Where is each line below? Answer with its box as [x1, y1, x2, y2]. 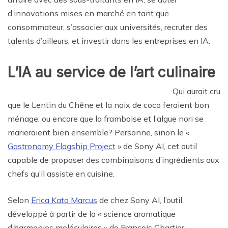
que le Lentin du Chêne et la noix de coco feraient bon [8, 99, 209, 110]
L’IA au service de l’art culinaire [8, 63, 215, 81]
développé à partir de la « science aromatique [8, 208, 176, 219]
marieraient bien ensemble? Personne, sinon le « [8, 127, 189, 137]
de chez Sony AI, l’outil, [97, 194, 184, 205]
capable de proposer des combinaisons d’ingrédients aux [8, 154, 219, 165]
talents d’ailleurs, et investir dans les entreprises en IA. [8, 35, 210, 46]
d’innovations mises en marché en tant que [8, 8, 169, 18]
